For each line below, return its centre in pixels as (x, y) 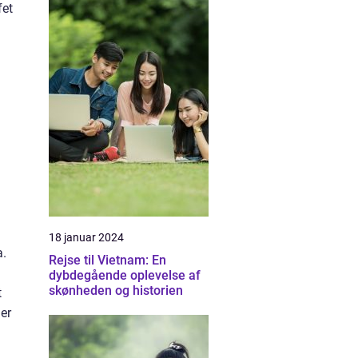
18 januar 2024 (86, 237)
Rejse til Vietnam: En (107, 260)
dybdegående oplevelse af (125, 275)
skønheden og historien (116, 290)
